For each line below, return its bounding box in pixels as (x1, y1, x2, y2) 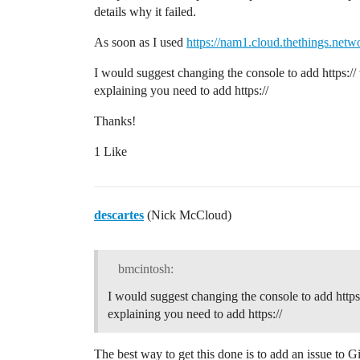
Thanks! (94, 113, 136, 128)
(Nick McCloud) (144, 207, 231, 222)
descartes (94, 207, 144, 222)
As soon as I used (94, 35, 186, 49)
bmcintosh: (114, 261, 174, 276)
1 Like (94, 144, 127, 158)
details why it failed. (94, 4, 196, 18)
